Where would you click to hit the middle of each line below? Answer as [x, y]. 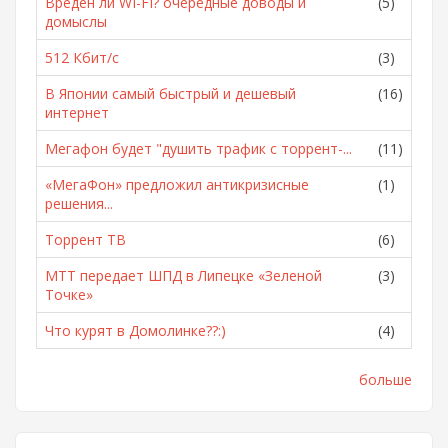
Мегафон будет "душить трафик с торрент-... [198, 148]
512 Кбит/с [82, 57]
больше [385, 379]
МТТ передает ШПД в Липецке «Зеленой [183, 275]
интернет [77, 112]
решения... [79, 203]
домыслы [76, 21]
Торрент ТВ [85, 239]
